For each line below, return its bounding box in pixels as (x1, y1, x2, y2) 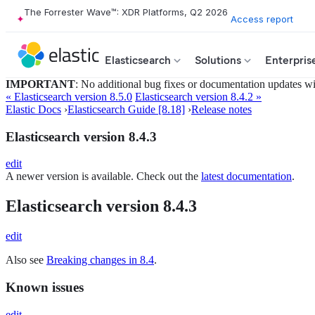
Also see (6, 254, 46, 266)
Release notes (191, 103, 252, 115)
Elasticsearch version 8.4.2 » (135, 91, 262, 103)
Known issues (6, 279, 84, 295)
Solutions (195, 53, 241, 67)
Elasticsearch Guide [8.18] (67, 103, 185, 115)
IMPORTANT (6, 78, 75, 90)
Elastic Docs (6, 103, 61, 115)
